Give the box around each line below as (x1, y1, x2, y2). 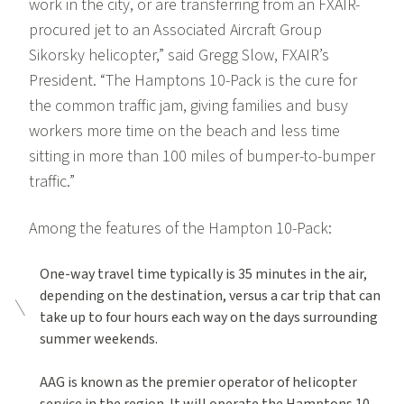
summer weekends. (39, 329, 158, 350)
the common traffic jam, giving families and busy (29, 95, 348, 118)
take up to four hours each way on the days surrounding (39, 308, 378, 328)
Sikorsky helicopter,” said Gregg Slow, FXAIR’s (29, 44, 329, 68)
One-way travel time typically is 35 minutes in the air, (39, 264, 367, 285)
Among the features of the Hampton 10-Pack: (29, 217, 332, 241)
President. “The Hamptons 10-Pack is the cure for (29, 69, 357, 93)
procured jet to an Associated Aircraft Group (29, 19, 322, 42)
